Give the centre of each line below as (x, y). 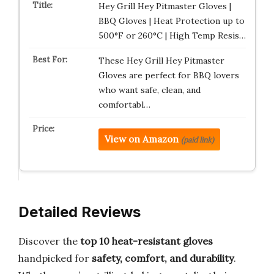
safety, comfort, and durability (163, 258)
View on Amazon (141, 139)
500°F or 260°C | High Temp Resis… (172, 36)
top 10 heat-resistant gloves (146, 241)
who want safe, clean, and (149, 90)
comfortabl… (124, 105)
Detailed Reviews (80, 212)
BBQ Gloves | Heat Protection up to (171, 21)
